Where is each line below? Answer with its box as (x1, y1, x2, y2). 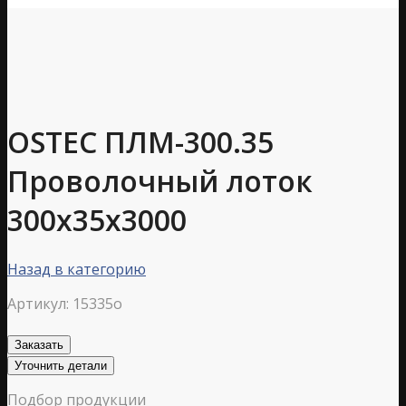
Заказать (14, 337, 63, 352)
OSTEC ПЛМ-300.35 (7, 122, 274, 162)
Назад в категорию (7, 258, 146, 279)
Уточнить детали (14, 358, 107, 372)
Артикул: (7, 293, 69, 314)
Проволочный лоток (7, 161, 313, 201)
